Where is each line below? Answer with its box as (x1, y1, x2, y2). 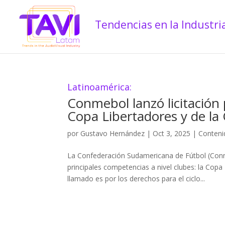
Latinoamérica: (67, 81, 132, 93)
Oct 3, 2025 (153, 129, 191, 138)
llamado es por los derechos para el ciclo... (67, 174, 205, 183)
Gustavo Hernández (80, 129, 145, 138)
